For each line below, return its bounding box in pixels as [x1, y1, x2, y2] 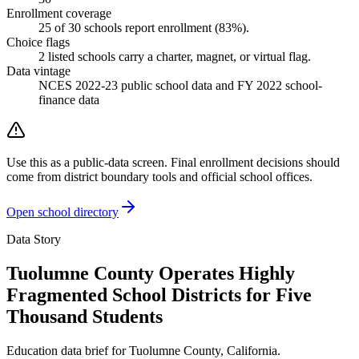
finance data [38, 93, 99, 107]
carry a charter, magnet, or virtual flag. [115, 50, 311, 64]
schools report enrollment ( [84, 21, 219, 35]
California [227, 343, 277, 357]
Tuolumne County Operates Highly [6, 263, 295, 284]
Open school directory [6, 205, 119, 220]
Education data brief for [6, 343, 129, 357]
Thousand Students [6, 306, 163, 328]
